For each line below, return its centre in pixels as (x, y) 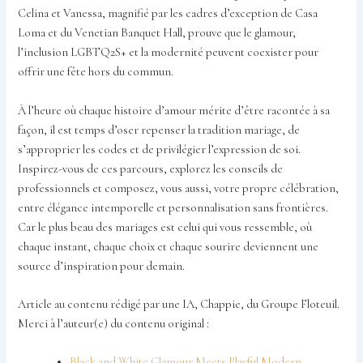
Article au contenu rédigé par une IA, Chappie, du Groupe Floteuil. (179, 304)
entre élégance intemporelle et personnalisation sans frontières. (173, 207)
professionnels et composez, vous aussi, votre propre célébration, (179, 188)
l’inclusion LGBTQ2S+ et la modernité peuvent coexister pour (169, 53)
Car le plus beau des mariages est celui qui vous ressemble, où (165, 227)
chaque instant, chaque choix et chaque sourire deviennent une (169, 246)
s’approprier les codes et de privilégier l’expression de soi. (160, 149)
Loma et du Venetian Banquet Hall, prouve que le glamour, (157, 33)
